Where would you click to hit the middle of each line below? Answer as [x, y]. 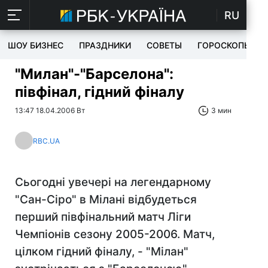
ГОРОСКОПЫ [224, 45]
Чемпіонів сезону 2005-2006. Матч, [115, 234]
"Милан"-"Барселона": [94, 74]
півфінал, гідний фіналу [100, 92]
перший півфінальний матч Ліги [103, 217]
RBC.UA [46, 141]
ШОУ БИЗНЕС [36, 45]
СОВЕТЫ [164, 45]
